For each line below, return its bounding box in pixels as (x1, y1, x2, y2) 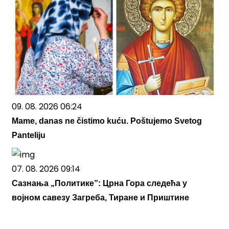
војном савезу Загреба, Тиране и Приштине (12, 193, 189, 202)
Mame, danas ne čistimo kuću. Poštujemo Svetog (12, 117, 202, 126)
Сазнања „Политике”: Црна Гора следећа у (12, 179, 187, 188)
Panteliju (12, 131, 45, 140)
